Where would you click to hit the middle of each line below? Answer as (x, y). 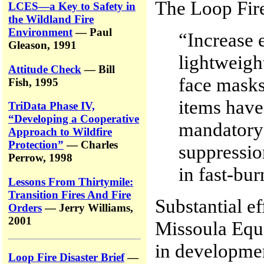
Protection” (36, 145)
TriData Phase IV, (52, 106)
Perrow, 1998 (40, 158)
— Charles (91, 145)
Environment (40, 32)
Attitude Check (45, 69)
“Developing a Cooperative (74, 119)
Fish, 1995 (33, 82)
